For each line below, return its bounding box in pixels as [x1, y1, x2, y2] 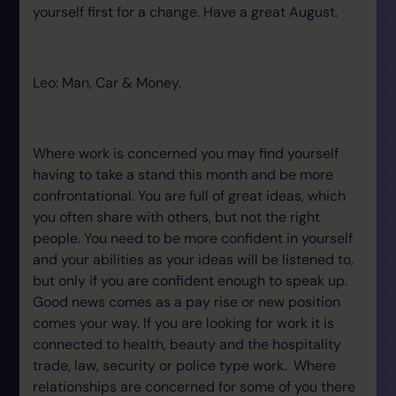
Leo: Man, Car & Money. [33, 73, 181, 92]
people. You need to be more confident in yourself [33, 229, 353, 247]
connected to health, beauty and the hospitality [33, 335, 341, 354]
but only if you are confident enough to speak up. [33, 271, 347, 290]
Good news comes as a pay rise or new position [33, 293, 340, 311]
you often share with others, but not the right [33, 208, 320, 226]
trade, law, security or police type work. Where [33, 356, 336, 375]
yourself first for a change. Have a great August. [33, 3, 338, 21]
